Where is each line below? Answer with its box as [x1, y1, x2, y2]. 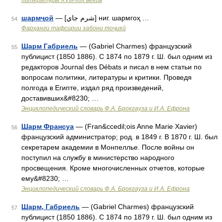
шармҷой [21, 14, 54, 22]
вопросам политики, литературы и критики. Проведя [21, 73, 192, 81]
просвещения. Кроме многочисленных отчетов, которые [21, 164, 205, 172]
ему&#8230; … [21, 174, 69, 182]
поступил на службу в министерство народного [21, 154, 174, 162]
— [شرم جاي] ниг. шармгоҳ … [95, 14, 149, 22]
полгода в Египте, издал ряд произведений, [21, 84, 164, 92]
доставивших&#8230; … [21, 94, 99, 102]
